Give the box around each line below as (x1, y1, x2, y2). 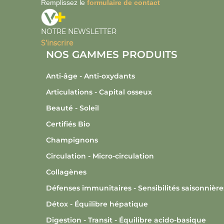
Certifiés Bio (46, 119, 90, 129)
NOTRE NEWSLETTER (41, 27, 116, 36)
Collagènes (46, 167, 86, 177)
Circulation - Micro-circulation (46, 151, 154, 161)
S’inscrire (41, 38, 73, 48)
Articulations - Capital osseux (46, 87, 152, 97)
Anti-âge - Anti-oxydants (46, 71, 135, 81)
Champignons (46, 135, 98, 145)
